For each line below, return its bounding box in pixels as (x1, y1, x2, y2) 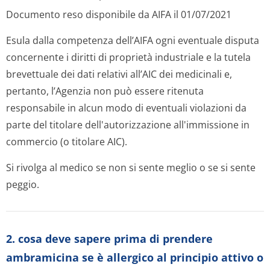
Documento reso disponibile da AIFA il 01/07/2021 (6, 8, 231, 21)
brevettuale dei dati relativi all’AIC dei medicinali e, (6, 67, 232, 81)
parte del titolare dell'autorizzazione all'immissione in (6, 118, 250, 131)
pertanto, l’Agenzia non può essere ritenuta (6, 84, 204, 98)
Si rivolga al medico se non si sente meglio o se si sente (6, 161, 256, 174)
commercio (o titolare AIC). (6, 135, 127, 148)
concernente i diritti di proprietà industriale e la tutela (6, 51, 251, 64)
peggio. (6, 178, 39, 191)
